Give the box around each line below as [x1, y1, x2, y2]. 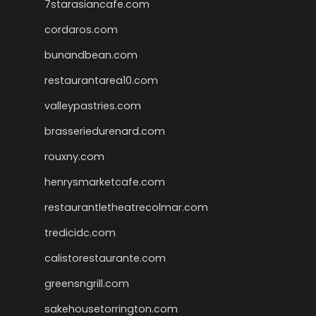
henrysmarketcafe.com [44, 175, 165, 189]
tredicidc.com [44, 226, 116, 240]
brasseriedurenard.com [44, 124, 165, 138]
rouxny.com [44, 150, 104, 164]
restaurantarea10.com [44, 73, 158, 87]
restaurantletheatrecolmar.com [44, 200, 208, 214]
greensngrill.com [44, 276, 129, 291]
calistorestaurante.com [44, 251, 166, 265]
